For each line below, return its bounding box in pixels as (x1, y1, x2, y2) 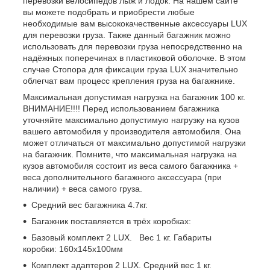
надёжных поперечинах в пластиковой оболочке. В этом (23, 53, 246, 63)
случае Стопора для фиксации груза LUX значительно (23, 64, 238, 75)
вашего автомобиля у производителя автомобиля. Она (23, 127, 241, 137)
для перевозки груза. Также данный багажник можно (23, 30, 231, 40)
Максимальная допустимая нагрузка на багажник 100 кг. (23, 92, 245, 102)
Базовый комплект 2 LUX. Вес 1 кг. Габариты (31, 233, 212, 243)
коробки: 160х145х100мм (23, 244, 123, 254)
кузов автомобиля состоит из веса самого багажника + (23, 161, 238, 171)
